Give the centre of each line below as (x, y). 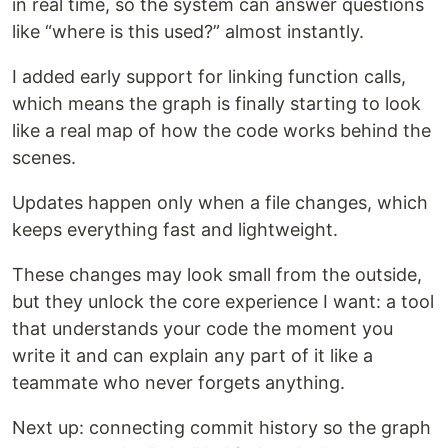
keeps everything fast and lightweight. (175, 229)
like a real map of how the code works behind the (221, 130)
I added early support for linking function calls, (209, 76)
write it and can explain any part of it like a (192, 355)
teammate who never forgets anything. (178, 382)
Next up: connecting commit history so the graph (221, 427)
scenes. (44, 157)
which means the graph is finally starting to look (216, 103)
